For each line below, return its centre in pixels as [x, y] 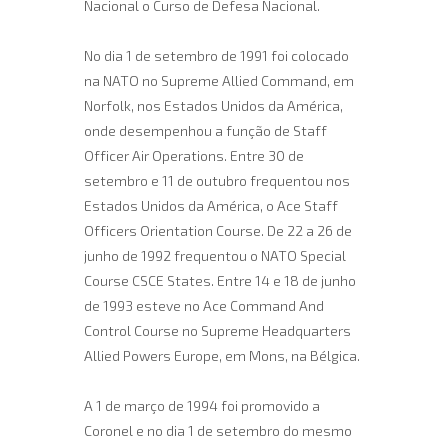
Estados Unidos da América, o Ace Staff [211, 205]
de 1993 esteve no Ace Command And [204, 305]
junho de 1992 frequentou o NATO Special [215, 255]
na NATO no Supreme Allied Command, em [219, 80]
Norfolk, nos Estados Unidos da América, [213, 105]
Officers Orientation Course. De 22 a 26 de [218, 230]
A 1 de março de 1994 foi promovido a [202, 405]
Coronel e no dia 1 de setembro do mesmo [218, 430]
